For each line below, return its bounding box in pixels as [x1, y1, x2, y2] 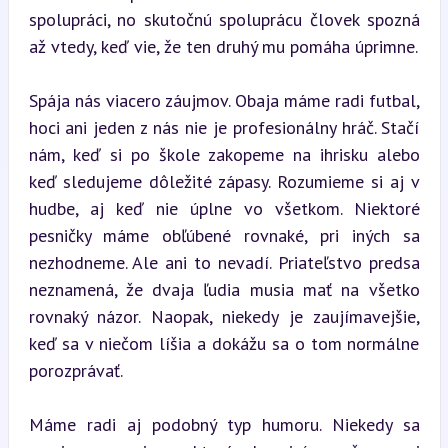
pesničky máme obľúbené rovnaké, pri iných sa [28, 223, 420, 247]
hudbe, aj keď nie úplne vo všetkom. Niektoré [28, 196, 420, 220]
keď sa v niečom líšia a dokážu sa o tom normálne [28, 331, 420, 355]
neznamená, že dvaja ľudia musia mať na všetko [28, 277, 420, 301]
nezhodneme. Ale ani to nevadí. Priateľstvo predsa [28, 250, 420, 274]
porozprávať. [28, 358, 123, 382]
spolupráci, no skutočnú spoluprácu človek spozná [28, 7, 420, 31]
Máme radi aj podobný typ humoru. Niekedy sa [28, 412, 420, 436]
